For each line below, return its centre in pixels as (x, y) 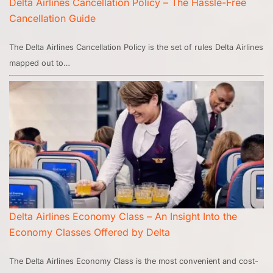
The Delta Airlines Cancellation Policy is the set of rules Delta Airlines (136, 48)
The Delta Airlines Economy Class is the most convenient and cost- (134, 261)
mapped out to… (40, 63)
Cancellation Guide (52, 19)
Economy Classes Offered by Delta (90, 232)
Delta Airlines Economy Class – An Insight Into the (123, 217)
